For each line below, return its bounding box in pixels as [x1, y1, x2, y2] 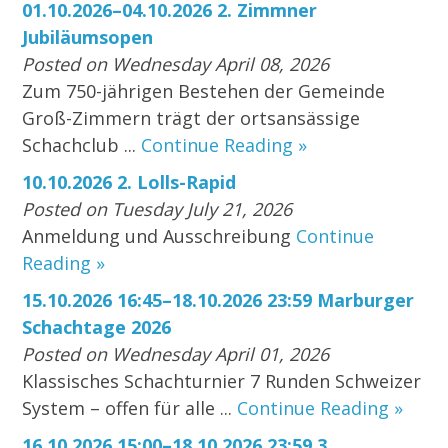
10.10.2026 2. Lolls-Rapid [22, 170, 237, 195]
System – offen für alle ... [22, 396, 238, 421]
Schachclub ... [22, 133, 142, 158]
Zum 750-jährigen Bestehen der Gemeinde [22, 79, 386, 104]
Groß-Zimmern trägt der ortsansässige [22, 106, 361, 131]
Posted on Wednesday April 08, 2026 [22, 52, 330, 77]
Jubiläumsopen [22, 25, 154, 50]
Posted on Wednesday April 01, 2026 [22, 342, 330, 367]
